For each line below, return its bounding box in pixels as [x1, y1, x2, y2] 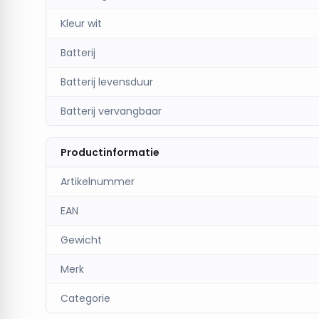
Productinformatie [61, 145, 159, 159]
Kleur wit [61, 16, 102, 31]
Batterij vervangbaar [61, 104, 162, 118]
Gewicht [61, 233, 102, 247]
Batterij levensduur [61, 75, 153, 89]
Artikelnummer [61, 174, 135, 189]
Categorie [61, 291, 110, 305]
